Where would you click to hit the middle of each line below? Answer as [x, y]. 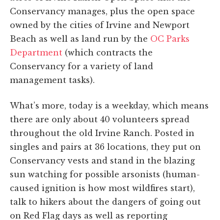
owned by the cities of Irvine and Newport [100, 25]
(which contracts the [108, 52]
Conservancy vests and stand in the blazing [102, 160]
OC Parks [170, 39]
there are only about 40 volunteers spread [100, 119]
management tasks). [52, 80]
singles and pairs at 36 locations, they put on [105, 147]
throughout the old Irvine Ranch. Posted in [102, 133]
